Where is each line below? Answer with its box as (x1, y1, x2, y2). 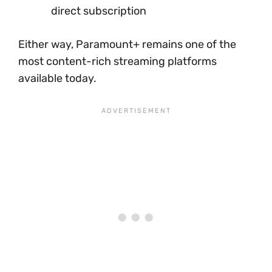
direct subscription (51, 4, 146, 18)
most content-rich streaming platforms (18, 55, 217, 68)
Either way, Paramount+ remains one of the (18, 38, 236, 51)
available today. (18, 72, 97, 85)
